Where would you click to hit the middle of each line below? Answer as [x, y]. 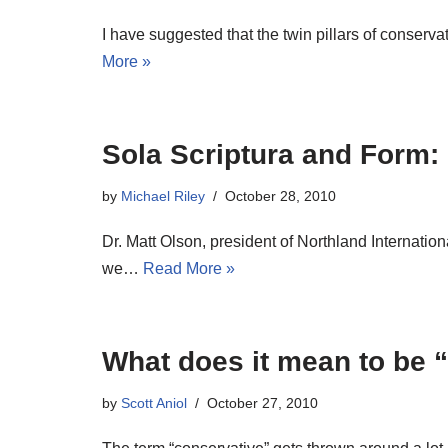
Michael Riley [163, 196]
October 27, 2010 [262, 403]
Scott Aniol [154, 403]
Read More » [189, 268]
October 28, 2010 [280, 196]
